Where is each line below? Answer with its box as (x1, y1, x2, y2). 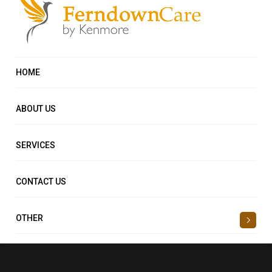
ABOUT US (16, 104, 56, 114)
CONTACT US (16, 177, 67, 187)
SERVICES (16, 140, 56, 151)
